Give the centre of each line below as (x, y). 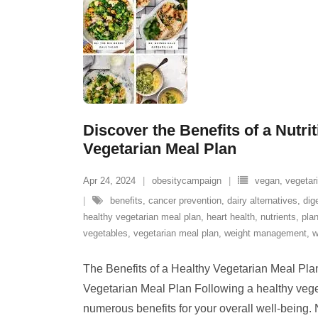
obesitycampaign (187, 181)
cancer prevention (185, 201)
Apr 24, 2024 (109, 181)
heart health (231, 217)
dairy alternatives (262, 201)
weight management (265, 233)
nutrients (278, 217)
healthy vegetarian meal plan (142, 217)
